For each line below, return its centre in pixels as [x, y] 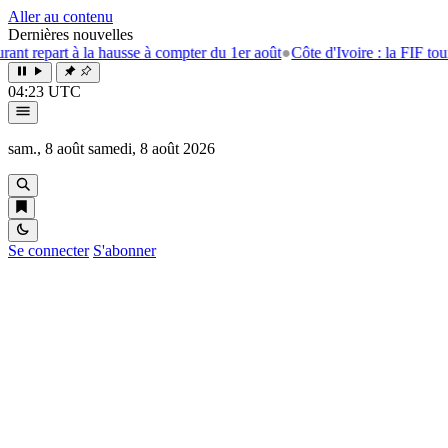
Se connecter [48, 250]
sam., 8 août [46, 148]
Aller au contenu [60, 16]
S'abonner [124, 250]
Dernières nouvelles [70, 34]
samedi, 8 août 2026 [151, 148]
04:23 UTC [44, 91]
